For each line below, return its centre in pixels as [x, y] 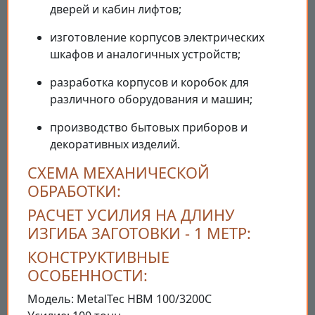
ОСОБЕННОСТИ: [88, 276]
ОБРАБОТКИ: [74, 191]
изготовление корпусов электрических [157, 38]
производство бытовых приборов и [149, 128]
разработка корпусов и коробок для [149, 83]
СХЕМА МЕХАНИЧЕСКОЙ [118, 173]
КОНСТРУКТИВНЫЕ [98, 257]
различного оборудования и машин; [151, 99]
